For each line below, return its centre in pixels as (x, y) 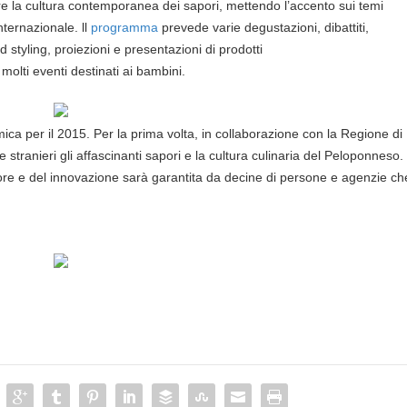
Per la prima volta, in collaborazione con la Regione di (248, 134)
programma (125, 27)
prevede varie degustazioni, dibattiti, (264, 27)
